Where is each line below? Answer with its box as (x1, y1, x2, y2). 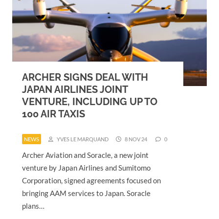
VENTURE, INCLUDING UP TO (22, 95, 157, 108)
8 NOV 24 (124, 135, 147, 142)
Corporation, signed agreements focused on (22, 175, 161, 185)
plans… (22, 201, 44, 210)
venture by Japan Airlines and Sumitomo (22, 163, 151, 172)
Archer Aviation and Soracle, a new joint (22, 150, 149, 159)
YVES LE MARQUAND (56, 135, 109, 142)
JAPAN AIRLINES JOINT (22, 83, 128, 95)
